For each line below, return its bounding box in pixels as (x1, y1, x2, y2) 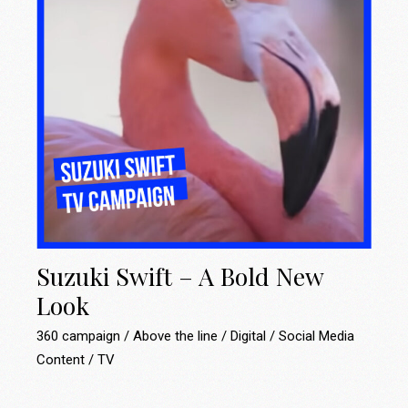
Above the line (133, 328, 222, 345)
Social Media (279, 328, 355, 345)
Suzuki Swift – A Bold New (36, 260, 324, 293)
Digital (230, 328, 270, 345)
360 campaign (36, 328, 125, 345)
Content (36, 352, 89, 369)
